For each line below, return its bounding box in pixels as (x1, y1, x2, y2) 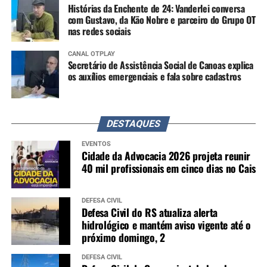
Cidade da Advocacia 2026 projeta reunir (81, 148, 251, 164)
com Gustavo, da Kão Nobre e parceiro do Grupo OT (67, 13, 256, 27)
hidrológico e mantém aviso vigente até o (81, 217, 251, 233)
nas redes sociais (67, 24, 131, 39)
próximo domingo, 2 (81, 229, 165, 246)
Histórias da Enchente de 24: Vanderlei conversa (67, 1, 245, 16)
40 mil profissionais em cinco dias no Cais (81, 160, 256, 176)
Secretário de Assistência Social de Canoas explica (67, 58, 253, 73)
